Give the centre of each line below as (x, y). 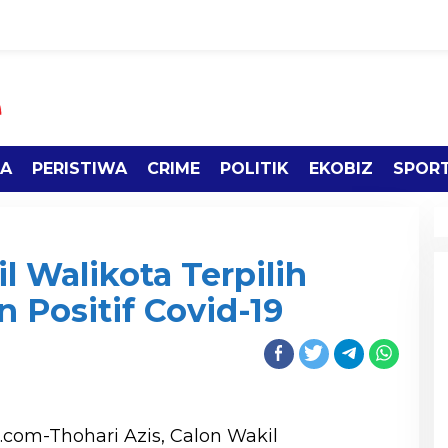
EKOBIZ (341, 169)
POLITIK (254, 169)
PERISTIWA (79, 169)
